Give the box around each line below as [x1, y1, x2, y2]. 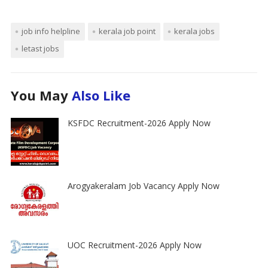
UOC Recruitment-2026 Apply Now [67, 239, 202, 251]
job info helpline [21, 25, 80, 36]
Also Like [71, 86, 130, 104]
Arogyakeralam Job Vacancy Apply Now [67, 179, 220, 191]
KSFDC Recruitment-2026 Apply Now [67, 117, 211, 129]
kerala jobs [173, 25, 215, 36]
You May [10, 86, 72, 104]
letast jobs [21, 42, 59, 54]
